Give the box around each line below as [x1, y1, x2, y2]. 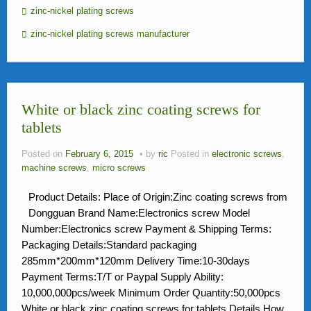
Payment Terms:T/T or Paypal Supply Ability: [22, 271, 224, 283]
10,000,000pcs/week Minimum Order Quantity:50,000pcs [22, 287, 280, 299]
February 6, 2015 [65, 149, 133, 159]
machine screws [22, 163, 87, 173]
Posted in [171, 149, 212, 159]
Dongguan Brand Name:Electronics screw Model [28, 207, 250, 219]
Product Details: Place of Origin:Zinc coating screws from [28, 191, 287, 203]
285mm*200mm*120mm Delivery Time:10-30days [22, 255, 250, 267]
